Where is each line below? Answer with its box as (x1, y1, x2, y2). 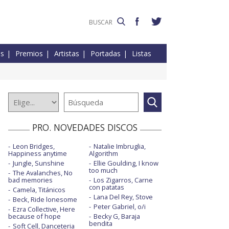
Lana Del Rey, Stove (93, 192, 153, 202)
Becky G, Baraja (93, 212, 140, 221)
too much (88, 166, 118, 175)
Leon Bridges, (13, 142, 55, 151)
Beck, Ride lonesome (13, 195, 77, 204)
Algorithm (88, 149, 118, 158)
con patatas (88, 182, 124, 192)
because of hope (8, 212, 61, 221)
